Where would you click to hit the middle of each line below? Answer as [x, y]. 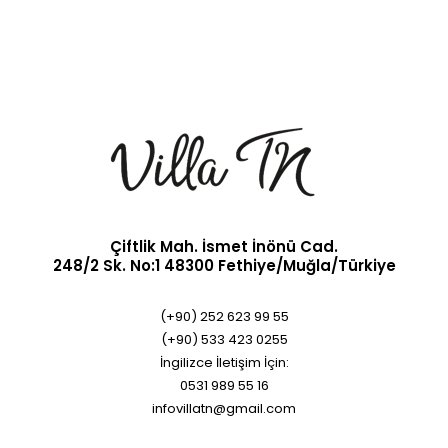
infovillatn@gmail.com [224, 408]
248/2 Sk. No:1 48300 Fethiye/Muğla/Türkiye [224, 265]
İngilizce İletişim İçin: [224, 362]
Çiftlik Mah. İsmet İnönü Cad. [224, 246]
